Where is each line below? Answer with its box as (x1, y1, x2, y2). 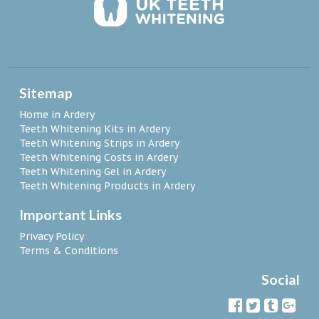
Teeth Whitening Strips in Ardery (19, 137, 179, 150)
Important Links (19, 206, 122, 224)
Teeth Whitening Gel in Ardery (19, 165, 166, 179)
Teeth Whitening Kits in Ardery (19, 122, 170, 136)
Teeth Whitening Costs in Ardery (19, 151, 178, 164)
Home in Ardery (19, 108, 95, 122)
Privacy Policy (19, 230, 84, 244)
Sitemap (19, 85, 73, 102)
